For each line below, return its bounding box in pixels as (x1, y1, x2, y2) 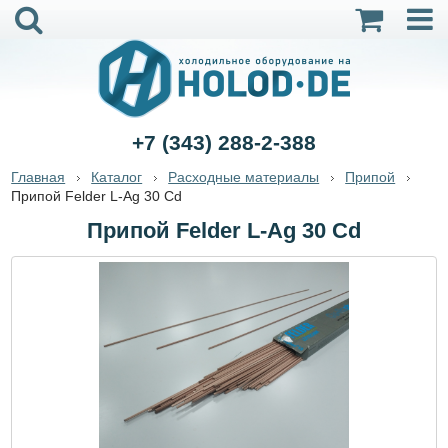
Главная (11, 169, 66, 185)
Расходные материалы (168, 169, 320, 185)
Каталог (91, 169, 143, 185)
